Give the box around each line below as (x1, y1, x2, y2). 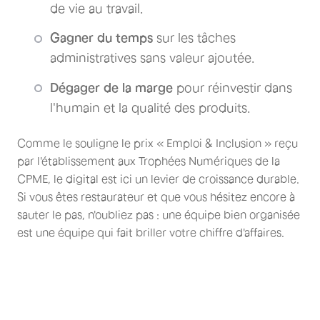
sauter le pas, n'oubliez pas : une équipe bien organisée (17, 208, 300, 221)
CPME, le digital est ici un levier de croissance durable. (17, 172, 299, 185)
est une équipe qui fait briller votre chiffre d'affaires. (17, 226, 284, 239)
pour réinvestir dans (173, 80, 292, 95)
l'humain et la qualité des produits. (50, 100, 250, 115)
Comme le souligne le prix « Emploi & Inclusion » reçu (17, 136, 298, 149)
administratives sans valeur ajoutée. (50, 51, 254, 65)
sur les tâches (153, 31, 236, 45)
